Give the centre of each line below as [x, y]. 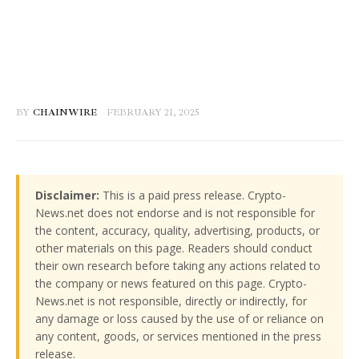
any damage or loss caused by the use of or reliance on [179, 319]
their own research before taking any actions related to [178, 266]
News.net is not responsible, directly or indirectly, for [171, 301]
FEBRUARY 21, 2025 [153, 113]
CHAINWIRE [65, 113]
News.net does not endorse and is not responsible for [175, 213]
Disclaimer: [67, 196]
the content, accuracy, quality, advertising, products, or [177, 231]
